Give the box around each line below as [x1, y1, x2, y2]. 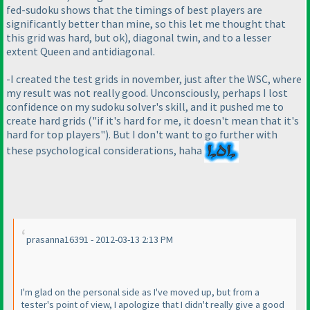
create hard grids [6, 113, 88, 127]
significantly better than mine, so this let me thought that [6, 16, 286, 30]
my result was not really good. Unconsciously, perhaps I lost [6, 85, 288, 100]
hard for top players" [6, 127, 105, 141]
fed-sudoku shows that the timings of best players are [6, 2, 262, 17]
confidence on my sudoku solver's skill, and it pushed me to [6, 99, 284, 113]
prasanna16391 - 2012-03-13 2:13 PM [26, 233, 173, 246]
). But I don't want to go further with [105, 127, 277, 141]
